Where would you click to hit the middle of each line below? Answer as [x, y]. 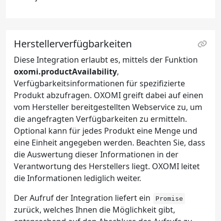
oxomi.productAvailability [65, 72]
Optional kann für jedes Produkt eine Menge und [106, 131]
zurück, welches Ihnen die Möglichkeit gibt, [94, 210]
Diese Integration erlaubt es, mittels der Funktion [106, 60]
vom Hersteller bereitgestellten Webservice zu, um [108, 107]
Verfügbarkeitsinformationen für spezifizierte [99, 83]
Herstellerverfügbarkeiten [73, 44]
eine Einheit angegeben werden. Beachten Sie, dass [110, 143]
